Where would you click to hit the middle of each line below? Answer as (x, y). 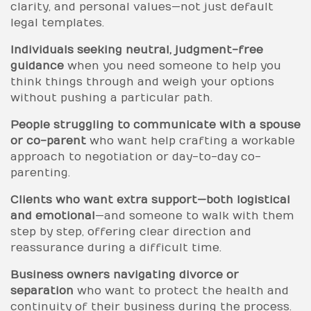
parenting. (40, 173)
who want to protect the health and (181, 291)
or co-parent (48, 141)
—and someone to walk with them (195, 216)
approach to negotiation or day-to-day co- (136, 157)
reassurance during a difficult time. (116, 247)
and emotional (53, 216)
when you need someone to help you (173, 66)
